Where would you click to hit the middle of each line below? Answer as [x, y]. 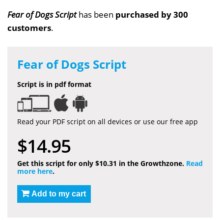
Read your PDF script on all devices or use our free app [108, 121]
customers [29, 27]
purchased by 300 [152, 14]
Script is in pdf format [54, 84]
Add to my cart [59, 193]
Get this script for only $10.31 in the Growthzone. [102, 163]
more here [35, 171]
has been [96, 14]
